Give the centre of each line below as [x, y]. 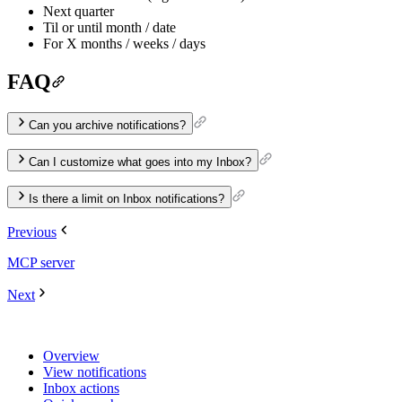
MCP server [41, 263]
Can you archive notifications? [107, 126]
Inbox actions [81, 389]
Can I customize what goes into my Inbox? [140, 162]
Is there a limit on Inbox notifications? [127, 199]
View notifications [95, 372]
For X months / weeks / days [124, 44]
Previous [32, 232]
